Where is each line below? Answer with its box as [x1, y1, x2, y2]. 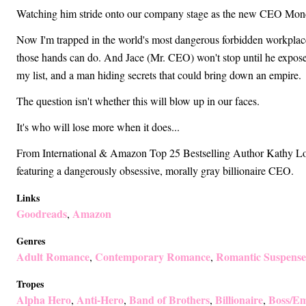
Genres [16, 234, 45, 248]
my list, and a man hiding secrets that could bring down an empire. [16, 68, 301, 82]
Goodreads [16, 206, 67, 221]
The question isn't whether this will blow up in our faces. [16, 94, 260, 108]
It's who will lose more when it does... [16, 120, 180, 134]
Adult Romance [16, 249, 89, 264]
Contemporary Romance [95, 249, 210, 264]
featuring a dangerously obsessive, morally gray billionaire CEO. [16, 163, 294, 178]
